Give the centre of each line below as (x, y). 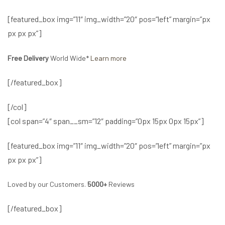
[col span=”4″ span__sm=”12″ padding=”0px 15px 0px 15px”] (106, 121)
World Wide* (70, 58)
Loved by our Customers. (47, 184)
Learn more (108, 58)
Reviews (121, 184)
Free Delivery (28, 58)
